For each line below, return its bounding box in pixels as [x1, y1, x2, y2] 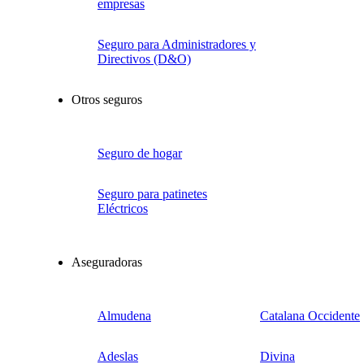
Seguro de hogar [97, 146, 182, 160]
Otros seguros [71, 93, 142, 106]
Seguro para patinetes [97, 187, 207, 201]
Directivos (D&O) [97, 52, 191, 66]
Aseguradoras [71, 255, 142, 269]
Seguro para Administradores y [97, 37, 256, 51]
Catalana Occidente [260, 309, 360, 323]
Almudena [97, 309, 151, 323]
